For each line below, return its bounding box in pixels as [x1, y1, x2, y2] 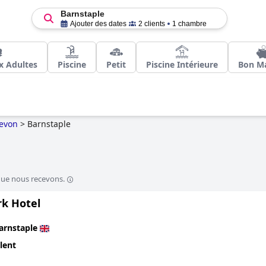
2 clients [138, 20, 165, 28]
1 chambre [172, 20, 207, 28]
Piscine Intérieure [146, 59, 218, 70]
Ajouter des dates [69, 20, 126, 28]
